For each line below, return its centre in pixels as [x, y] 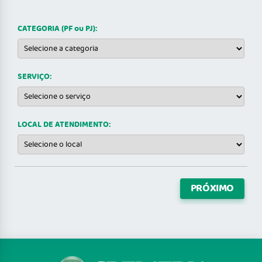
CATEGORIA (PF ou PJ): [57, 29]
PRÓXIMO [212, 189]
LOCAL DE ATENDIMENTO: [64, 125]
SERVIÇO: [35, 77]
